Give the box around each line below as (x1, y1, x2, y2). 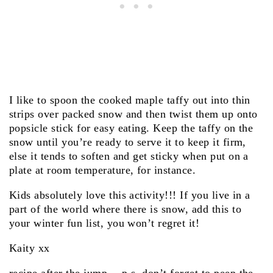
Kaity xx (9, 242, 50, 255)
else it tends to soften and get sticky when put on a (9, 149, 249, 162)
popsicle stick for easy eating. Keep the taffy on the (9, 121, 253, 134)
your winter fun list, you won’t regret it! (9, 217, 200, 230)
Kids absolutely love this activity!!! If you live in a (9, 189, 250, 202)
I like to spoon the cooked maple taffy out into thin (9, 93, 250, 106)
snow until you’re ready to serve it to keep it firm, (9, 135, 246, 148)
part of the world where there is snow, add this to (9, 203, 242, 216)
